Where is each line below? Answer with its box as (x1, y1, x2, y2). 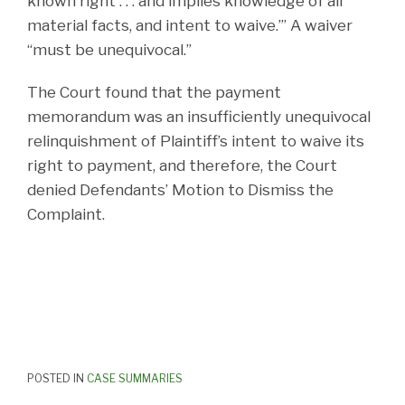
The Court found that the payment (27, 82, 281, 101)
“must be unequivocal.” (27, 40, 192, 59)
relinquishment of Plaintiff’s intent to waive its (27, 131, 364, 150)
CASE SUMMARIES (87, 371, 183, 385)
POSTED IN (27, 371, 87, 385)
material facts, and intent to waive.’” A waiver (27, 15, 353, 34)
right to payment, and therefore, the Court (27, 155, 337, 174)
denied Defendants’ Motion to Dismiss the (27, 180, 334, 199)
